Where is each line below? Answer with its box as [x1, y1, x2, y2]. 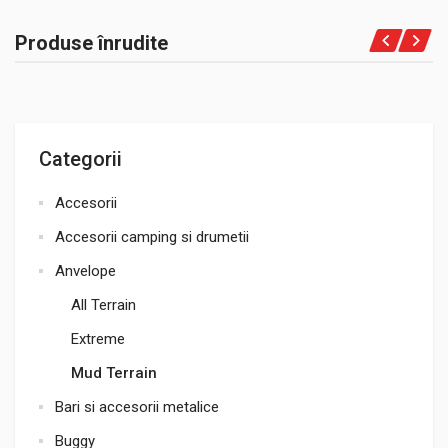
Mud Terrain [71, 364, 157, 382]
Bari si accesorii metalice [55, 398, 219, 416]
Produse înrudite [15, 31, 168, 55]
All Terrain [71, 296, 136, 314]
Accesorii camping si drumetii [55, 228, 249, 246]
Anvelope [55, 262, 116, 280]
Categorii [39, 147, 122, 171]
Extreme [71, 330, 125, 348]
